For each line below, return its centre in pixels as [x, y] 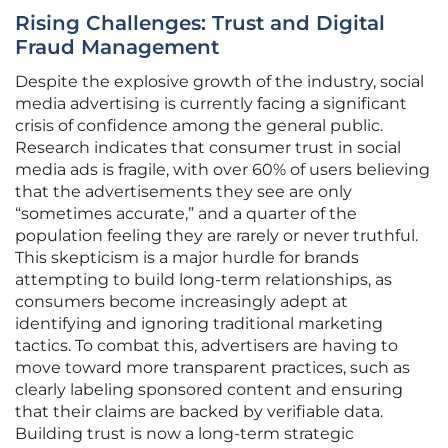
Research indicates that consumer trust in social [208, 148]
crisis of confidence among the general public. [199, 126]
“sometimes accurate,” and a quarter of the [186, 214]
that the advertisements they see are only [183, 192]
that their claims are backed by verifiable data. [199, 412]
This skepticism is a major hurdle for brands [187, 258]
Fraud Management [117, 47]
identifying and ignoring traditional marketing [199, 324]
